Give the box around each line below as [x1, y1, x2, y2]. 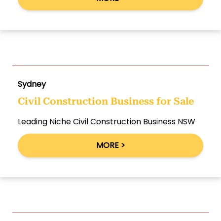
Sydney [18, 78, 46, 90]
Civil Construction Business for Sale [18, 95, 194, 107]
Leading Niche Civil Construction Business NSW [18, 116, 197, 127]
